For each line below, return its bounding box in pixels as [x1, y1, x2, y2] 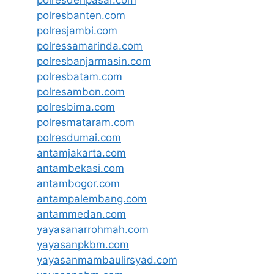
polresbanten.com [37, 9, 125, 22]
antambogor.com [37, 177, 120, 190]
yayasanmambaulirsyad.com [37, 254, 177, 267]
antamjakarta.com [37, 147, 126, 160]
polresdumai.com [37, 131, 121, 144]
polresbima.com [37, 101, 115, 114]
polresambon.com [37, 86, 125, 98]
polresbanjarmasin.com [37, 55, 151, 68]
